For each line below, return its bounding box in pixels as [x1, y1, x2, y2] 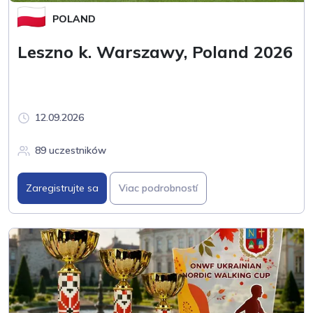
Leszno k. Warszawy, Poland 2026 [17, 41, 293, 63]
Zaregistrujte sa [26, 182, 99, 195]
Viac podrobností [119, 182, 198, 195]
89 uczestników [35, 144, 106, 157]
